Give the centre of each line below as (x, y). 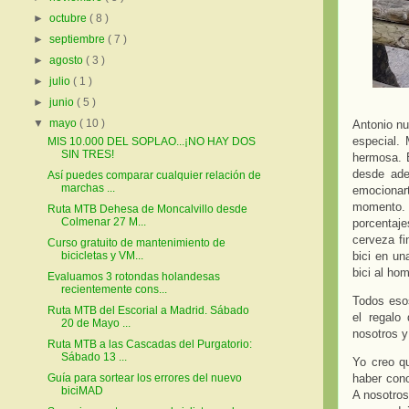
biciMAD (82, 391)
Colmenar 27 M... (103, 222)
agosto (68, 61)
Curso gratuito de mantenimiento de (136, 243)
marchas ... (88, 189)
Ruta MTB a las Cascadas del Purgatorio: (149, 345)
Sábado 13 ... (94, 357)
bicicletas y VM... (102, 256)
